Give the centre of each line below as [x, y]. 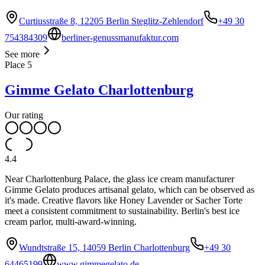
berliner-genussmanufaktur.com [120, 37]
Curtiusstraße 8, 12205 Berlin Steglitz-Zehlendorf [111, 21]
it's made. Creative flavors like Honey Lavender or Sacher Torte [124, 200]
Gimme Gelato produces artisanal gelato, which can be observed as [130, 189]
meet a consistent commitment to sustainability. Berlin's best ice [122, 211]
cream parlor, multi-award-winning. [71, 221]
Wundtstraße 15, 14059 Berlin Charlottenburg [104, 247]
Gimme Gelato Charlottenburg [99, 90]
